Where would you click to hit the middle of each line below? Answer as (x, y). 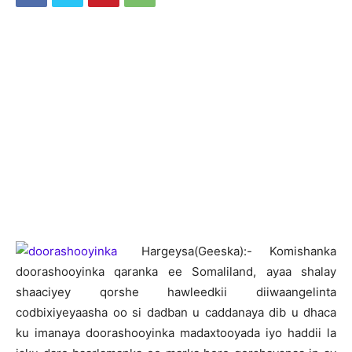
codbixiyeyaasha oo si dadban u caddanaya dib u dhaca (176, 312)
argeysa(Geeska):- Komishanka (243, 251)
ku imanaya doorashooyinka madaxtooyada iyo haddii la (176, 333)
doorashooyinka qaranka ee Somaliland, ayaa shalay (176, 271)
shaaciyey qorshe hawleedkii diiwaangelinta (176, 292)
